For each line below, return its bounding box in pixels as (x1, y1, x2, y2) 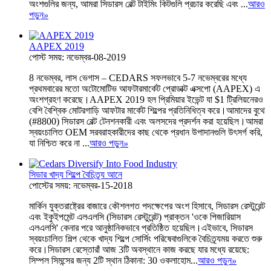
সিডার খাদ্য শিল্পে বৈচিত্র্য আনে (29, 169, 122, 180)
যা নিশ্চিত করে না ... (29, 137, 90, 148)
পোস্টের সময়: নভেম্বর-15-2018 (29, 180, 132, 191)
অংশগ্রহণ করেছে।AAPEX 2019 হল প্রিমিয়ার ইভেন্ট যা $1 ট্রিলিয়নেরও (29, 94, 263, 105)
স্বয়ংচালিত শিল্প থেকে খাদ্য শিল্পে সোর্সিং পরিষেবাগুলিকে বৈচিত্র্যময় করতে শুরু (29, 233, 262, 244)
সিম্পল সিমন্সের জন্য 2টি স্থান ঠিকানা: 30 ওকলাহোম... (29, 255, 198, 266)
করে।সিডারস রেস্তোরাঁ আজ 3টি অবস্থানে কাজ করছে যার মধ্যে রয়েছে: (29, 244, 249, 255)
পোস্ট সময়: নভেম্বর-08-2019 (29, 51, 126, 62)
